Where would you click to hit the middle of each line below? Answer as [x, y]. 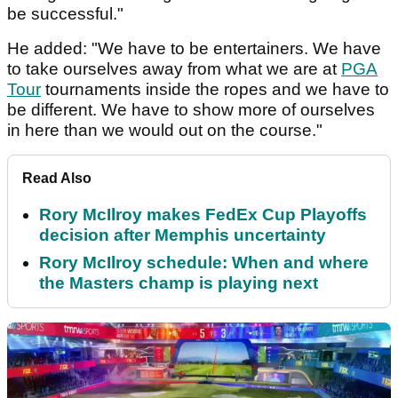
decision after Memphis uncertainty [183, 235]
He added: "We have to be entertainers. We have [194, 49]
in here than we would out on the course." [165, 131]
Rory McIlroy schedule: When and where [204, 263]
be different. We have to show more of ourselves [191, 110]
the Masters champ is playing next [179, 283]
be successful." [65, 14]
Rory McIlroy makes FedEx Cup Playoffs [203, 215]
